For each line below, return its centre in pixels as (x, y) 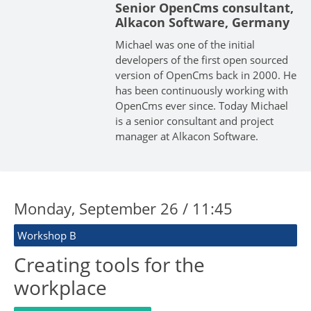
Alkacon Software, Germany (202, 22)
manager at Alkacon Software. (186, 136)
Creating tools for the (109, 264)
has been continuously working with (201, 90)
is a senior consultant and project (194, 120)
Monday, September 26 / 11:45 (123, 208)
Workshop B (47, 235)
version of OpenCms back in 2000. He (205, 75)
